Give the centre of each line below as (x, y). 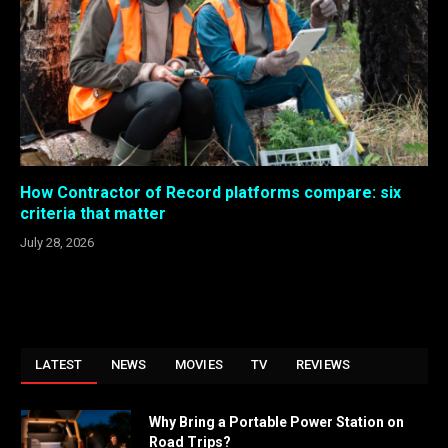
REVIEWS (323, 365)
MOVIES (199, 365)
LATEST (59, 365)
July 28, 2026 (57, 243)
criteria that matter (93, 214)
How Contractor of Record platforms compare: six (210, 193)
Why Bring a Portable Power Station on (276, 422)
